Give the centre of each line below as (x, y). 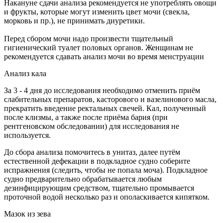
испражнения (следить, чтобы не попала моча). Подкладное (106, 170)
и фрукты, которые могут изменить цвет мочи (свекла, (97, 11)
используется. (27, 135)
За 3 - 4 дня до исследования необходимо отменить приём (102, 90)
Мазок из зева (27, 214)
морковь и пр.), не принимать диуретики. (74, 20)
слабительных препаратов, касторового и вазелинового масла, (110, 99)
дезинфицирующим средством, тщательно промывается (99, 188)
